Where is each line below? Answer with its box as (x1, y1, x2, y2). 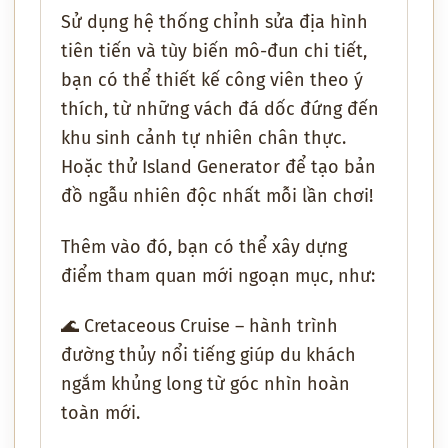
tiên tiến (61, 40, 132, 63)
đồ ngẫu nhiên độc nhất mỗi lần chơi (61, 185, 369, 208)
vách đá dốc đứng (194, 98, 342, 121)
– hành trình (230, 315, 338, 338)
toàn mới (61, 402, 136, 425)
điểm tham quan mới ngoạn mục (61, 264, 329, 287)
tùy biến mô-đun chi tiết (161, 40, 363, 63)
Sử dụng (61, 11, 133, 34)
